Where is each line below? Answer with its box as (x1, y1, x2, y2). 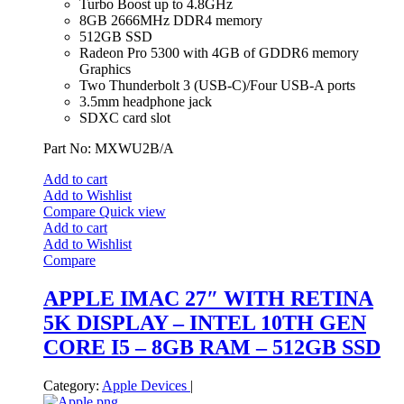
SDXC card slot (79, 110, 170, 126)
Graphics (79, 61, 131, 78)
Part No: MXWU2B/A (43, 141, 174, 157)
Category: (43, 378, 99, 394)
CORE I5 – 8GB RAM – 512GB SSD (43, 335, 381, 360)
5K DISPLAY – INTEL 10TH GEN (43, 311, 366, 335)
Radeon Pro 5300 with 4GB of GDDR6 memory (79, 45, 359, 61)
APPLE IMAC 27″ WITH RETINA (43, 287, 373, 311)
